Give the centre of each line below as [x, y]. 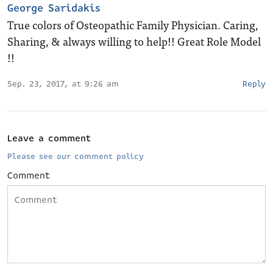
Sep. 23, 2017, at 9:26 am [63, 84]
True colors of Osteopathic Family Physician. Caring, [133, 25]
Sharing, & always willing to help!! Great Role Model [134, 41]
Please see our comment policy [76, 157]
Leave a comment [49, 138]
